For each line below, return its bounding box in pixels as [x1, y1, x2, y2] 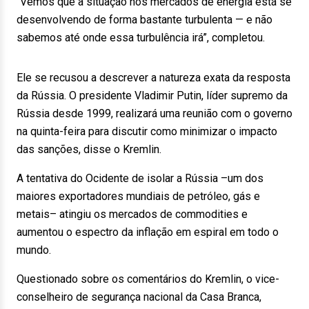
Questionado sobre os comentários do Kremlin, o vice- [17, 272, 279, 286]
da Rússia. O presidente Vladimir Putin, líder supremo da [17, 89, 288, 102]
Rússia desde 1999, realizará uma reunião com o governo [17, 107, 292, 120]
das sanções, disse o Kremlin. [17, 143, 161, 156]
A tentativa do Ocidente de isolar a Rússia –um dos [17, 172, 263, 185]
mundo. [17, 243, 51, 257]
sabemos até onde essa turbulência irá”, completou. [17, 31, 265, 44]
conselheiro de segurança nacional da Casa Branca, [17, 290, 261, 303]
